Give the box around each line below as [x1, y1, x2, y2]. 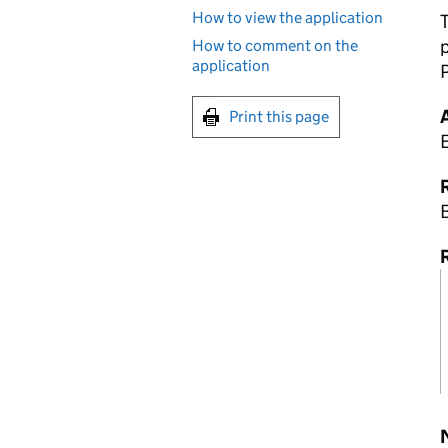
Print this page [229, 106, 329, 126]
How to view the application [192, 8, 383, 27]
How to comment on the [192, 35, 358, 55]
